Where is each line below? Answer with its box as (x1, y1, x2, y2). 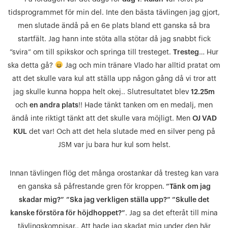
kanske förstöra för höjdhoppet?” (10, 210, 125, 217)
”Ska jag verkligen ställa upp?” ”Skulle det (66, 196, 209, 204)
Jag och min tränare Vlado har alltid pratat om (63, 62, 220, 69)
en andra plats (30, 102, 78, 109)
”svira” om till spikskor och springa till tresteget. (10, 49, 173, 56)
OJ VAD (192, 115, 217, 122)
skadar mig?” (19, 196, 64, 204)
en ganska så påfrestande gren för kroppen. (17, 183, 164, 190)
